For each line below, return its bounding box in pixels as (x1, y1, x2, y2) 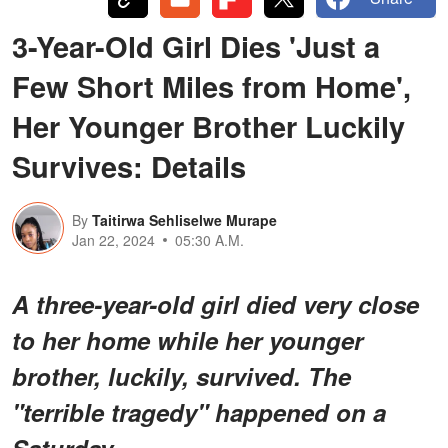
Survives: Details (12, 144, 246, 187)
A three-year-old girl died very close (12, 286, 419, 321)
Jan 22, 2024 (72, 229, 155, 250)
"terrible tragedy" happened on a (12, 394, 386, 429)
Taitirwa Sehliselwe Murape (92, 209, 277, 230)
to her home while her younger (12, 322, 363, 357)
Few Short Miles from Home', (12, 64, 411, 107)
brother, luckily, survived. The (12, 358, 351, 393)
